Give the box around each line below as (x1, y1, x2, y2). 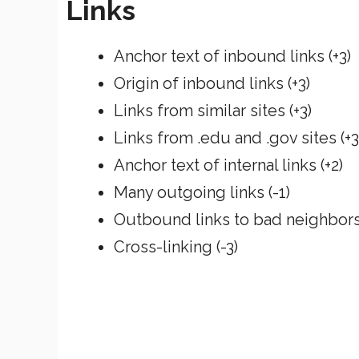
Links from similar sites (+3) (114, 100, 312, 120)
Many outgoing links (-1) (114, 182, 290, 202)
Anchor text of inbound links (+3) (114, 46, 351, 66)
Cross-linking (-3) (114, 236, 238, 256)
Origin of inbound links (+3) (114, 73, 310, 93)
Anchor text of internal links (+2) (114, 155, 343, 175)
